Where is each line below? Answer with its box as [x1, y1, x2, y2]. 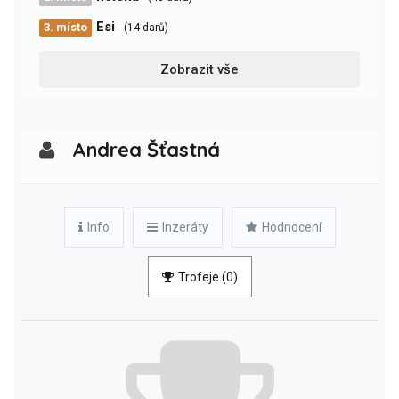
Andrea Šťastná [72, 137, 220, 162]
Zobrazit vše [160, 61, 239, 77]
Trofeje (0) [177, 270, 238, 284]
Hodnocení [261, 220, 322, 234]
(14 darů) [124, 21, 168, 34]
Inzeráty [161, 220, 208, 234]
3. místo [44, 20, 87, 34]
